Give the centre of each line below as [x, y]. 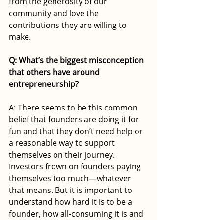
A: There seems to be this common [74, 107]
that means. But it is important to [71, 190]
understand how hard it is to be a [71, 202]
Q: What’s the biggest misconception [77, 60]
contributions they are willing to [69, 25]
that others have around [55, 72]
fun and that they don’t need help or [77, 131]
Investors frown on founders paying [76, 166]
